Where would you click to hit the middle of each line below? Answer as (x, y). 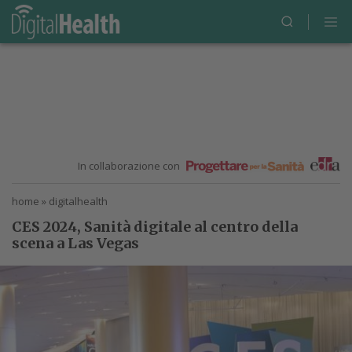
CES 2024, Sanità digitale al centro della (155, 227)
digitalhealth (78, 201)
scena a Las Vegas (75, 243)
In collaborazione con (130, 166)
